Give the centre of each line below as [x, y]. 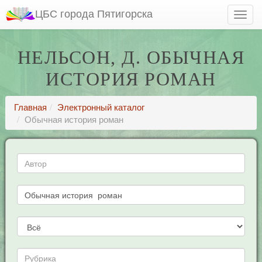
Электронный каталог [101, 107]
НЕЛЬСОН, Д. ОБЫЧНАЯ [131, 57]
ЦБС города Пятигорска [94, 13]
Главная [30, 107]
